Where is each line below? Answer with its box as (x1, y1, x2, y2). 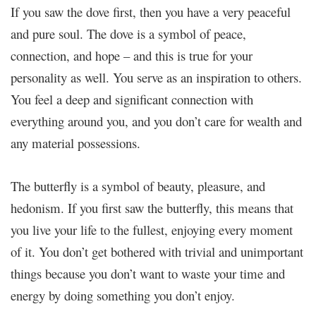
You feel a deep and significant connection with (11, 90, 253, 108)
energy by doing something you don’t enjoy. (11, 286, 235, 304)
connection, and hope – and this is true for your (11, 46, 253, 64)
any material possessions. (11, 133, 140, 152)
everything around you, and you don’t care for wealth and (11, 111, 302, 130)
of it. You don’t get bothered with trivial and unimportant (11, 242, 303, 260)
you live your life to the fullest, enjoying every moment (11, 220, 293, 238)
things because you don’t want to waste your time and (11, 264, 285, 282)
